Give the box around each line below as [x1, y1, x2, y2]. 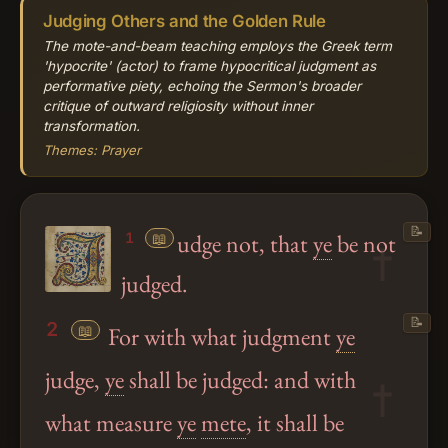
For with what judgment [102, 320, 336, 352]
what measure [45, 406, 177, 438]
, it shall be [246, 406, 344, 438]
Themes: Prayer [43, 142, 141, 159]
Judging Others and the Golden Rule [43, 10, 326, 31]
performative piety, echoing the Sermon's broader [43, 77, 361, 94]
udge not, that [176, 228, 313, 260]
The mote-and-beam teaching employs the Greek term [43, 37, 392, 54]
